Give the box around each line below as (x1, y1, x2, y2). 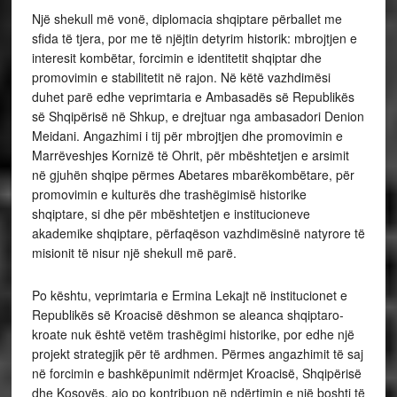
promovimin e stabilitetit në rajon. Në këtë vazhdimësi (31, 68, 331, 87)
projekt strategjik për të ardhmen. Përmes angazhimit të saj (31, 345, 363, 363)
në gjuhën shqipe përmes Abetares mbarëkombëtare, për (31, 166, 354, 184)
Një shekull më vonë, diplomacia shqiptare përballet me (31, 10, 342, 28)
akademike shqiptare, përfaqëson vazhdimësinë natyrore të (31, 224, 365, 243)
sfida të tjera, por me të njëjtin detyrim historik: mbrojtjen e (31, 29, 357, 48)
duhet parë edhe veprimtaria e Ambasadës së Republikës (31, 88, 354, 106)
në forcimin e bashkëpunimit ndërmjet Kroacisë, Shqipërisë (31, 364, 362, 383)
